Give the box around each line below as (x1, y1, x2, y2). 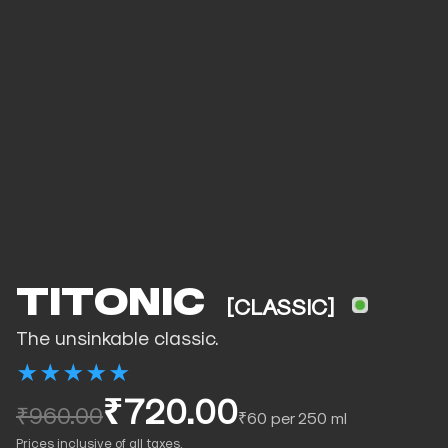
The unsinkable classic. (16, 326, 219, 350)
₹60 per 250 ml (238, 408, 347, 428)
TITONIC (16, 283, 215, 327)
